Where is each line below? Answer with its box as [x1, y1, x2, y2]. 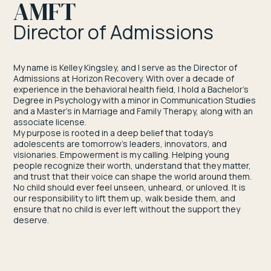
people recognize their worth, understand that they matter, [13, 159, 252, 171]
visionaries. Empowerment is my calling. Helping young [13, 148, 230, 160]
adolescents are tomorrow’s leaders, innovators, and [13, 137, 227, 149]
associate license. [13, 116, 87, 128]
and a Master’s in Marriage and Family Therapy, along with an [13, 105, 253, 117]
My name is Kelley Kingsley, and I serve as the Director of [13, 61, 238, 73]
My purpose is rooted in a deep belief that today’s [13, 126, 214, 139]
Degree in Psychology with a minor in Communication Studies [13, 94, 256, 106]
